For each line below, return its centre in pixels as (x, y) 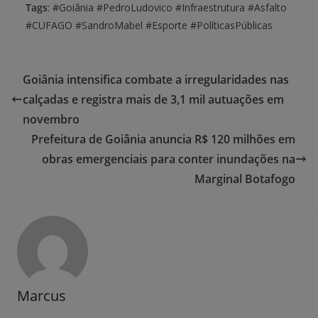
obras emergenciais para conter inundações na (169, 159)
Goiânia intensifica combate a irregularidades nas (156, 79)
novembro (51, 119)
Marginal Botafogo (245, 179)
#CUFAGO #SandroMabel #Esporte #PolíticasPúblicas (149, 25)
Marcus (42, 296)
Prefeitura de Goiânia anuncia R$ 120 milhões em (163, 139)
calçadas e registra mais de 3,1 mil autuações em (153, 99)
